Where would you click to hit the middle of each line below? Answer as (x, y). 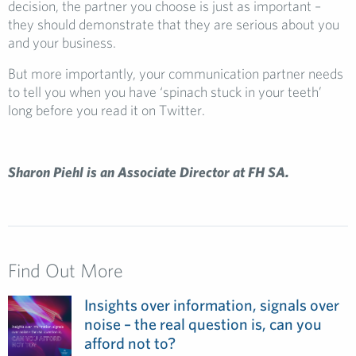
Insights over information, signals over (212, 305)
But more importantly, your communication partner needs (176, 74)
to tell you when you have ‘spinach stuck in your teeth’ (165, 92)
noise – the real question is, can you (203, 324)
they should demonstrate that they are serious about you (174, 24)
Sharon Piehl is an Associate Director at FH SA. (149, 172)
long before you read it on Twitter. (106, 110)
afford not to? (130, 343)
